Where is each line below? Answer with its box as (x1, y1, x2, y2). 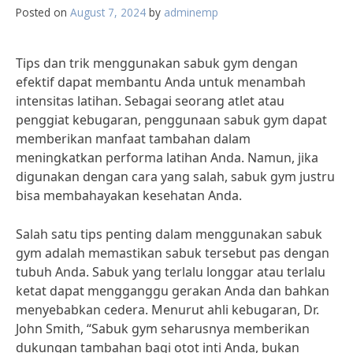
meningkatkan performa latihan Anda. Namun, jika (16, 149, 318, 166)
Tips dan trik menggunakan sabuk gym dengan (16, 54, 298, 72)
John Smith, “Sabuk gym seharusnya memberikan (16, 320, 310, 337)
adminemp (164, 5, 218, 20)
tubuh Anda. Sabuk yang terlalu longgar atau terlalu (16, 263, 325, 281)
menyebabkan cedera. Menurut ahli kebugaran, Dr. (16, 301, 319, 318)
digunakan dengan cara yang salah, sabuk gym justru (16, 168, 335, 185)
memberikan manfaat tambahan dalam (16, 130, 251, 147)
